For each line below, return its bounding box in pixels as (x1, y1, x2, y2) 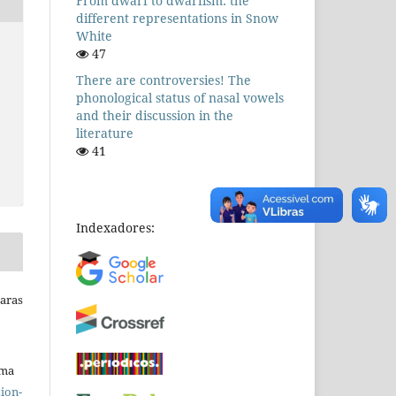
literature (76, 125, 133, 142)
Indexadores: (76, 219, 155, 237)
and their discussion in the (76, 107, 233, 125)
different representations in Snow (76, 10, 278, 27)
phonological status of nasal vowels (76, 89, 284, 107)
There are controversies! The (76, 72, 251, 89)
